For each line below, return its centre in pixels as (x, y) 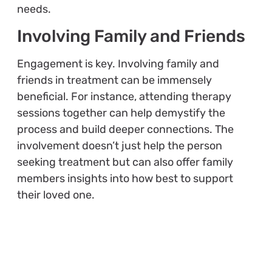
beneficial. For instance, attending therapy (124, 97)
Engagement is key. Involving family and (118, 64)
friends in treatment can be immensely (114, 80)
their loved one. (56, 195)
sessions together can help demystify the (121, 113)
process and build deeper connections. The (125, 130)
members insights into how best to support (125, 179)
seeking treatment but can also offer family (125, 162)
